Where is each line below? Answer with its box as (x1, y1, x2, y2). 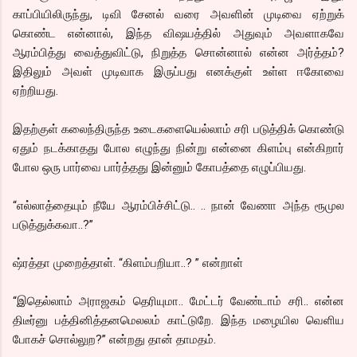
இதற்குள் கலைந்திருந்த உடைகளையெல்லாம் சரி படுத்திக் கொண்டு (13, 121, 344, 136)
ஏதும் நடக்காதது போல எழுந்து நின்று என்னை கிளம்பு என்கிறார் (13, 140, 344, 155)
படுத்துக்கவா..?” (13, 217, 93, 232)
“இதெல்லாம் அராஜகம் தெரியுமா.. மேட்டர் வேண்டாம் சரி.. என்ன (13, 293, 344, 308)
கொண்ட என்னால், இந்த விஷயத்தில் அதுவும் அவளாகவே (13, 25, 344, 41)
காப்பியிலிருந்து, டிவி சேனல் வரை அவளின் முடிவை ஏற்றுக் (13, 6, 344, 22)
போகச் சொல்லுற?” (13, 331, 109, 347)
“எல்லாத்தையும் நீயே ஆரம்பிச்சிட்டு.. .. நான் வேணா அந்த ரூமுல (13, 198, 344, 213)
